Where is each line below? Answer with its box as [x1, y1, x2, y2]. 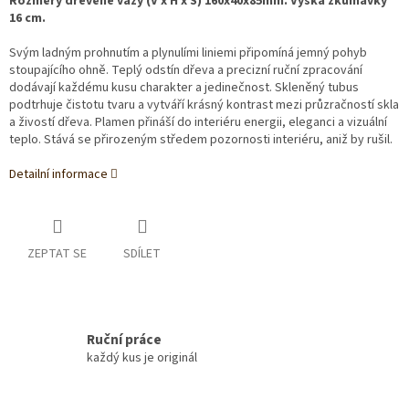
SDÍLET [123, 244, 161, 263]
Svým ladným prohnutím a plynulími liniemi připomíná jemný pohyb [9, 43, 367, 62]
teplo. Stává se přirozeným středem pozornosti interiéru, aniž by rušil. [9, 130, 393, 149]
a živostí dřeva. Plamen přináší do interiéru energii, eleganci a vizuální [9, 112, 387, 131]
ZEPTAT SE [27, 244, 87, 263]
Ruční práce [87, 330, 162, 351]
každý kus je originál [87, 349, 197, 368]
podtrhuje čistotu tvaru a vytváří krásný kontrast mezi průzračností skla [9, 95, 399, 114]
